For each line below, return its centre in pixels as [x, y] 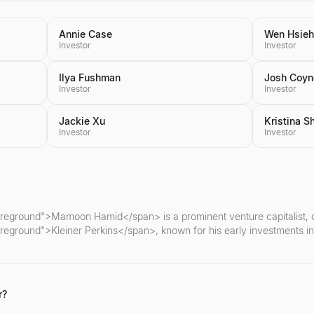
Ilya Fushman [89, 77]
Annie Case [85, 34]
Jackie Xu [82, 121]
